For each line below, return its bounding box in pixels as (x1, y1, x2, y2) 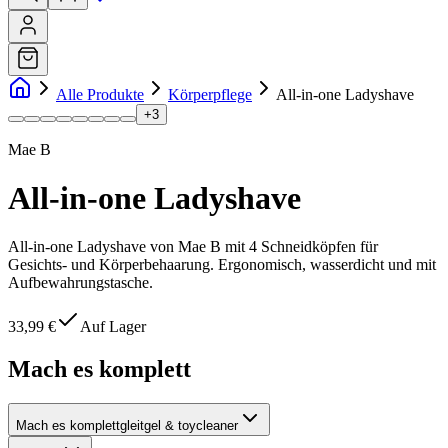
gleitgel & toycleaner (120, 418, 238, 434)
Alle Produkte (56, 85, 144, 103)
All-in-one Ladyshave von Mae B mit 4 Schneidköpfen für (8, 238, 378, 256)
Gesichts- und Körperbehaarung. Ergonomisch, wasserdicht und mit (8, 256, 436, 274)
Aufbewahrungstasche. (8, 274, 153, 292)
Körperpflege (168, 85, 252, 103)
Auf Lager (80, 318, 146, 336)
